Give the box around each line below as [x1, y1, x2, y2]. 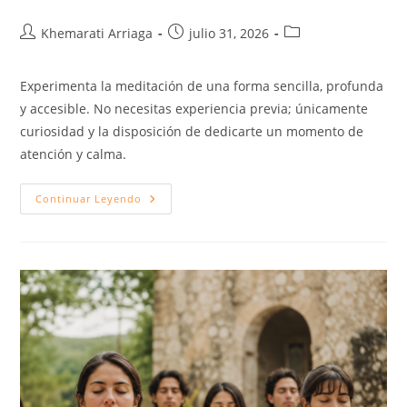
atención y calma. [20, 145, 127, 164]
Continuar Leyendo [35, 192, 143, 206]
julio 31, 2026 [189, 25, 270, 43]
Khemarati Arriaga [41, 25, 154, 43]
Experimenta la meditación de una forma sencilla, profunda [20, 77, 384, 95]
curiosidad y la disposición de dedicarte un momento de [20, 123, 364, 141]
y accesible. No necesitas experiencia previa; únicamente [20, 100, 369, 118]
